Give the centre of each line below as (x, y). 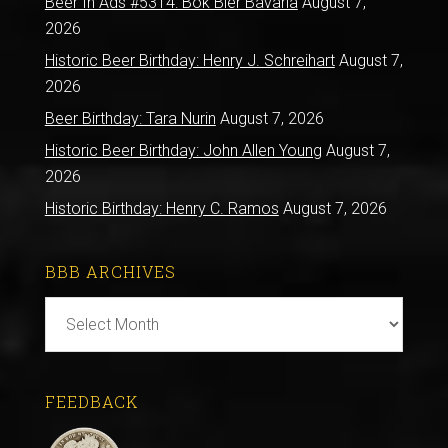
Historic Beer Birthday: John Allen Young (183, 150)
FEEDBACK (91, 401)
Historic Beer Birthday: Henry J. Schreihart (189, 60)
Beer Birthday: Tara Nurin (130, 118)
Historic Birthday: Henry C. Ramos (161, 208)
